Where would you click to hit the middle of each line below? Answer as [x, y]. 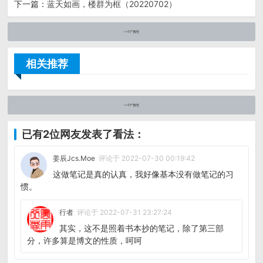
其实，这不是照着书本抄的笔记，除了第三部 [142, 228]
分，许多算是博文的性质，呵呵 [85, 241]
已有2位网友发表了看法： [83, 134]
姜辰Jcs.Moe [74, 159]
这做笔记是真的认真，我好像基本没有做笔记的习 [144, 174]
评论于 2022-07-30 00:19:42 [149, 159]
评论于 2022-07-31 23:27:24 [127, 213]
